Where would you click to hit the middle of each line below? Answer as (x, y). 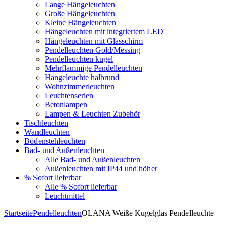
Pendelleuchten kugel (79, 59)
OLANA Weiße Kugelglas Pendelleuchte (148, 213)
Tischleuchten (46, 123)
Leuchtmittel (65, 196)
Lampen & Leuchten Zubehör (92, 114)
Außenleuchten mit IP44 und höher (101, 168)
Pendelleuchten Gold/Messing (92, 50)
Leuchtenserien (69, 96)
